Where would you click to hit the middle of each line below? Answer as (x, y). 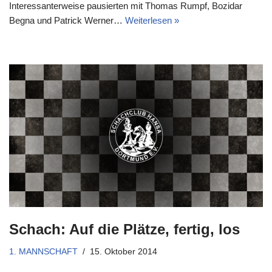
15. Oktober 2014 (124, 251)
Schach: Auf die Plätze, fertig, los (124, 229)
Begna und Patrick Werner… (67, 20)
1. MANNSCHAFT (43, 251)
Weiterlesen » (152, 20)
